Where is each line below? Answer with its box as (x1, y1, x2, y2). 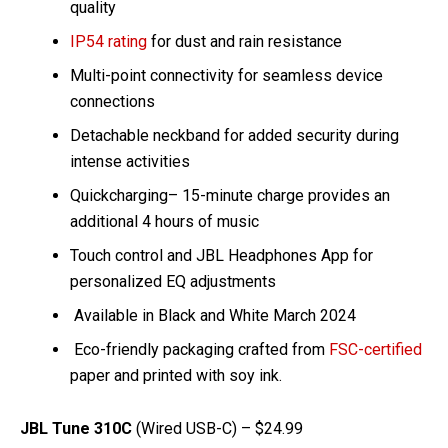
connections (70, 92, 155, 112)
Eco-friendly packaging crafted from (70, 340, 329, 360)
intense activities (70, 152, 190, 172)
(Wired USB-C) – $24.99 (132, 419, 303, 439)
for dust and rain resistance (147, 32, 342, 52)
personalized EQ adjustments (70, 272, 276, 292)
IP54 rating (70, 32, 147, 52)
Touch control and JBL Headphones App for (70, 246, 373, 266)
